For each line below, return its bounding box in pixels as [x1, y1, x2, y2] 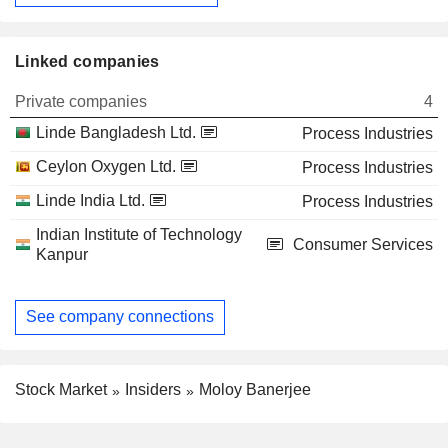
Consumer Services [293, 235, 433, 253]
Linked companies [15, 52, 160, 70]
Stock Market [15, 380, 107, 398]
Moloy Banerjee [199, 380, 311, 398]
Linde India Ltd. [36, 191, 145, 209]
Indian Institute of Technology [36, 225, 242, 243]
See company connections [26, 308, 214, 326]
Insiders [125, 380, 181, 398]
